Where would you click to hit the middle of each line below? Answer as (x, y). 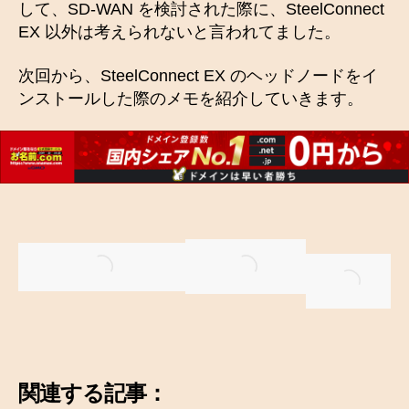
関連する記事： (93, 393)
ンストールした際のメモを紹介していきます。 (191, 98)
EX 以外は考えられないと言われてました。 (179, 32)
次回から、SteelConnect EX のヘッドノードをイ (198, 75)
